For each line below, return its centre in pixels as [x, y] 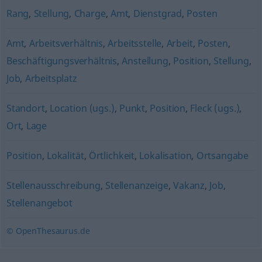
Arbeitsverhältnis [66, 43]
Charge [90, 13]
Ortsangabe [223, 156]
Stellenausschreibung [53, 185]
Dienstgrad [158, 13]
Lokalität [65, 156]
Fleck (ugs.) [215, 108]
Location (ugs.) [82, 108]
